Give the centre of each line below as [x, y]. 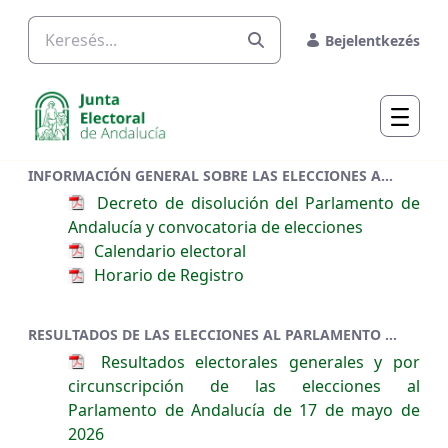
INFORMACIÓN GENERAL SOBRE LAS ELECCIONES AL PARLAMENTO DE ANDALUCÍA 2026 [387, 175]
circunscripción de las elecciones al [244, 385]
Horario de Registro [167, 275]
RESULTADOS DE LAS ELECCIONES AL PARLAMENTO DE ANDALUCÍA [391, 334]
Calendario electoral [168, 251]
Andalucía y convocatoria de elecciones [215, 227]
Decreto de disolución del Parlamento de [255, 203]
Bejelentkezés [372, 40]
